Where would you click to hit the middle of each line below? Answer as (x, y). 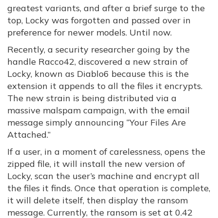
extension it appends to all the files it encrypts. (105, 86)
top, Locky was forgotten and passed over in (99, 20)
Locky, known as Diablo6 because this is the (98, 74)
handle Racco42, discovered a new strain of (98, 62)
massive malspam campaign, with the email (99, 110)
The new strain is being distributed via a (92, 98)
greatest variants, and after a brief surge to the (106, 8)
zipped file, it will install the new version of (96, 164)
